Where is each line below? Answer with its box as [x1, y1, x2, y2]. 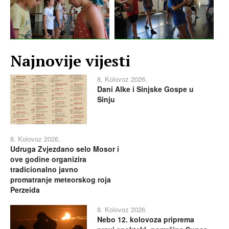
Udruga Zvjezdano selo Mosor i [10, 144, 119, 154]
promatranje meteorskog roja [10, 174, 111, 185]
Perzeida [10, 185, 40, 195]
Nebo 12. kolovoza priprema [97, 214, 194, 225]
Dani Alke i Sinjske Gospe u [97, 83, 194, 94]
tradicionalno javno [10, 164, 78, 175]
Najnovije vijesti [10, 50, 130, 71]
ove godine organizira [10, 154, 86, 165]
